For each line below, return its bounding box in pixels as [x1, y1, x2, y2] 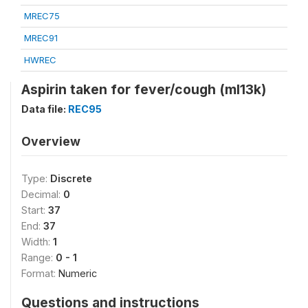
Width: [21, 236, 53, 247]
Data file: [21, 103, 68, 115]
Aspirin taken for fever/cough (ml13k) [21, 81, 266, 98]
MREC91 [24, 32, 58, 43]
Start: [21, 204, 48, 216]
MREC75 [24, 10, 60, 21]
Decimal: [21, 188, 63, 200]
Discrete [50, 173, 92, 184]
